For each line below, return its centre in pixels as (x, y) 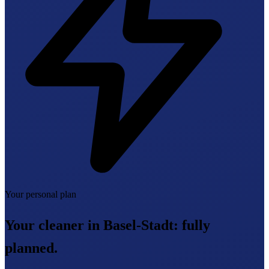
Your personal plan (41, 195)
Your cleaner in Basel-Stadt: (93, 225)
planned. (31, 248)
